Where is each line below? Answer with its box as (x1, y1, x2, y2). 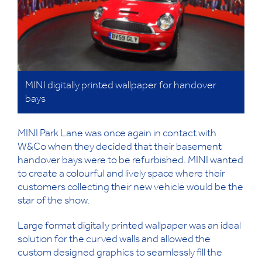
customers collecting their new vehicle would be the (18, 183, 243, 194)
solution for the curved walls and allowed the (18, 235, 211, 246)
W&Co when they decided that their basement (18, 143, 222, 154)
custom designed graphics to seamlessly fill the (18, 249, 222, 260)
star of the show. (18, 196, 89, 208)
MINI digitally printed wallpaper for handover (25, 81, 216, 92)
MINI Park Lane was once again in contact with (18, 129, 216, 140)
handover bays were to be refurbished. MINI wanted (18, 156, 243, 167)
